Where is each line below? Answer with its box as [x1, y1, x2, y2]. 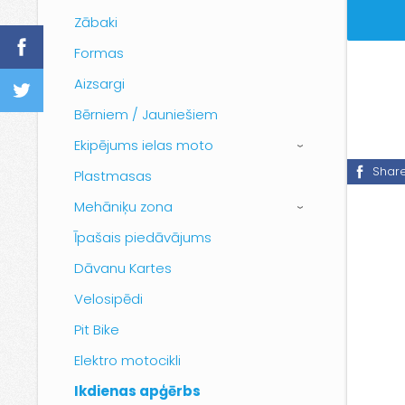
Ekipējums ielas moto [74, 136, 213, 155]
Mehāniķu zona [74, 197, 173, 216]
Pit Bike [74, 320, 119, 339]
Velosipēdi [74, 289, 143, 308]
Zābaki [74, 13, 118, 32]
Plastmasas [74, 166, 152, 185]
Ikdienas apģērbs [74, 381, 201, 400]
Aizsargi [74, 74, 125, 93]
